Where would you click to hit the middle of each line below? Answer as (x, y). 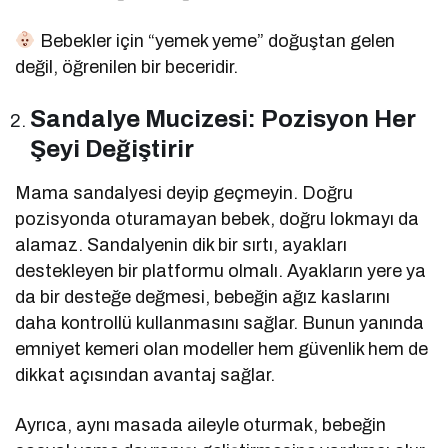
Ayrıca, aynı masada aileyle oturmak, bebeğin (201, 424)
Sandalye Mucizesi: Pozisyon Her (223, 118)
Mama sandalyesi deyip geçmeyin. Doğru (184, 192)
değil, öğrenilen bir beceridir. (127, 66)
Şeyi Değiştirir (112, 148)
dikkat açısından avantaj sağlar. (145, 374)
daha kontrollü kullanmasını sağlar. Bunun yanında (220, 322)
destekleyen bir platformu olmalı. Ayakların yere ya (221, 270)
